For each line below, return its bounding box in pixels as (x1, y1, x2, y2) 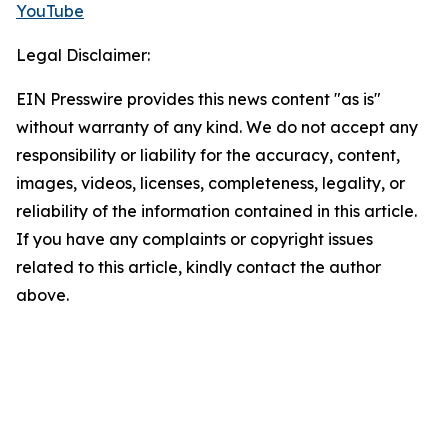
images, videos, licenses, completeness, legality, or (16, 173, 405, 193)
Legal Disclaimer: (16, 45, 150, 65)
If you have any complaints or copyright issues (16, 229, 373, 249)
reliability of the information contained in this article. (16, 201, 417, 221)
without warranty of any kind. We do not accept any (16, 117, 418, 137)
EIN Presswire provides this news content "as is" (16, 89, 381, 109)
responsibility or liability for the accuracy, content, (16, 145, 400, 165)
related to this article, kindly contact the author (16, 257, 381, 277)
